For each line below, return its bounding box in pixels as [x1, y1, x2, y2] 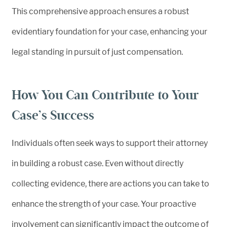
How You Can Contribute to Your [12, 87, 199, 103]
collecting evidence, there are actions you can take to [12, 178, 209, 188]
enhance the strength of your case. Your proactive [12, 199, 196, 209]
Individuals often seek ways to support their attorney [12, 138, 208, 148]
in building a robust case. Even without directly [12, 158, 183, 168]
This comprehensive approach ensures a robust [12, 6, 189, 16]
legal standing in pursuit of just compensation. [12, 47, 183, 57]
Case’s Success [12, 107, 94, 123]
